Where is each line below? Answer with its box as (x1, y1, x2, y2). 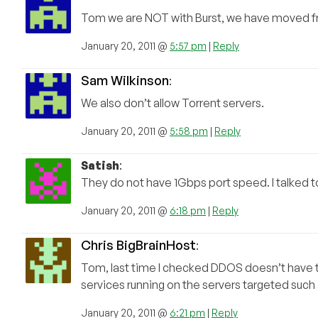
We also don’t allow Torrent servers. (81, 96, 264, 111)
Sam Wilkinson (81, 72, 169, 89)
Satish (81, 158, 119, 173)
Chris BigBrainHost (81, 237, 196, 253)
